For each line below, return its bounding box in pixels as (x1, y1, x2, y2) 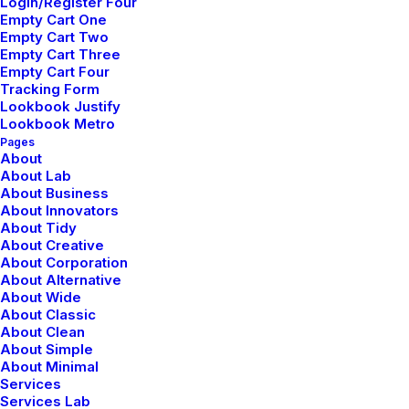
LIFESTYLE (241, 6, 293, 19)
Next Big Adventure (33, 278, 201, 302)
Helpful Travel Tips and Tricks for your (33, 257, 368, 280)
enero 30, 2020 (33, 232, 121, 247)
